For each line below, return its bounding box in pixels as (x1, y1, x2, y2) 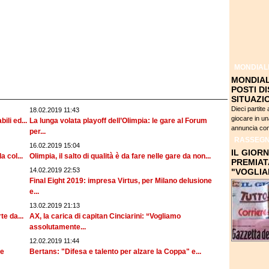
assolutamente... (29, 223, 86, 231)
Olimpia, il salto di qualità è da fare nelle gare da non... (29, 152, 211, 160)
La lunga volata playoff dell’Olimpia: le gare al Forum (29, 116, 207, 125)
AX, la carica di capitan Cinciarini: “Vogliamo (29, 212, 181, 220)
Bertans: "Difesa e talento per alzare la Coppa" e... (29, 247, 201, 256)
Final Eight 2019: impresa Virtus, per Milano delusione (29, 177, 212, 185)
